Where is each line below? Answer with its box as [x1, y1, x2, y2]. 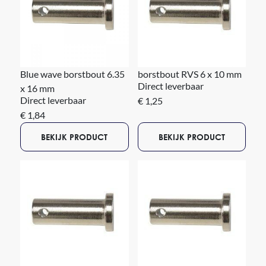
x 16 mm [20, 82, 55, 94]
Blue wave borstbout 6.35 [20, 68, 125, 80]
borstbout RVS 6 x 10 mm [137, 68, 242, 80]
